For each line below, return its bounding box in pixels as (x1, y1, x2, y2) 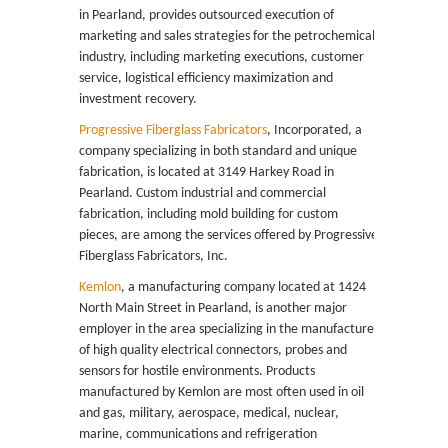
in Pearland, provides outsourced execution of (79, 8, 334, 23)
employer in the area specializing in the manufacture (79, 322, 374, 337)
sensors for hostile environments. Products (79, 364, 315, 379)
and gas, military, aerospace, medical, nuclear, (79, 406, 339, 421)
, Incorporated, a (267, 123, 362, 138)
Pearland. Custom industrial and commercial (79, 186, 326, 201)
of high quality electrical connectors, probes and (79, 343, 347, 358)
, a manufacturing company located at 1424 (121, 280, 366, 295)
